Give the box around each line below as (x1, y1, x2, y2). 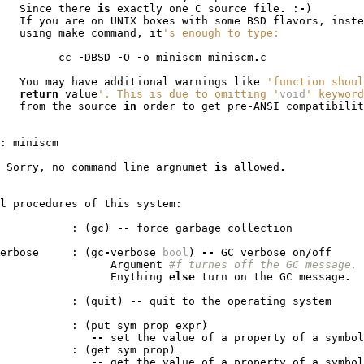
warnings (175, 76, 227, 89)
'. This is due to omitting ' (97, 88, 279, 101)
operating (227, 295, 286, 308)
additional (103, 76, 169, 89)
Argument (110, 258, 162, 271)
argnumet (155, 161, 208, 174)
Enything (110, 271, 162, 284)
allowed (233, 161, 279, 174)
